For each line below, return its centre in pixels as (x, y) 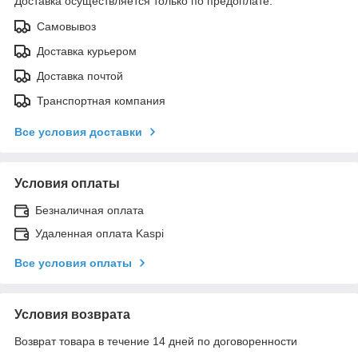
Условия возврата (72, 314)
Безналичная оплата (89, 210)
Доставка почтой (80, 76)
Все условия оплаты (73, 263)
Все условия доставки (78, 131)
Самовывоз (66, 26)
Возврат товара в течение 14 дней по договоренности (156, 341)
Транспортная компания (101, 100)
